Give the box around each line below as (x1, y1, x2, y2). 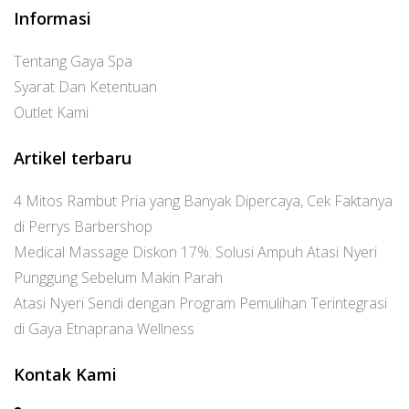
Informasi (14, 7, 91, 29)
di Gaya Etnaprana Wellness (14, 319, 194, 339)
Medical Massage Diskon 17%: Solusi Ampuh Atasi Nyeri (14, 242, 377, 262)
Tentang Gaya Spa (14, 51, 132, 71)
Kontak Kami (14, 363, 117, 385)
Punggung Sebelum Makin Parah (14, 267, 223, 288)
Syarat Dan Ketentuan (14, 77, 157, 97)
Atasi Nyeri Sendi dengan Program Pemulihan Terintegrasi (14, 293, 387, 313)
